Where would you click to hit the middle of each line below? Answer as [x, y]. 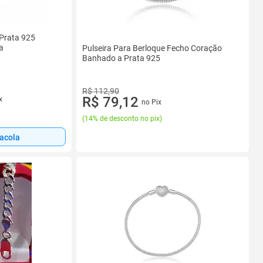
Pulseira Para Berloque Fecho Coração [152, 48]
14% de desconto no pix [122, 118]
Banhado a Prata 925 [121, 58]
